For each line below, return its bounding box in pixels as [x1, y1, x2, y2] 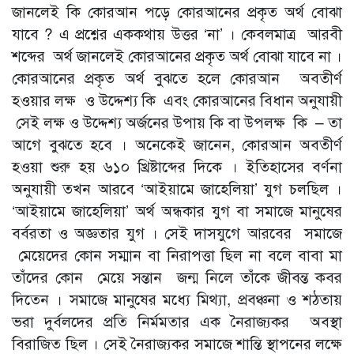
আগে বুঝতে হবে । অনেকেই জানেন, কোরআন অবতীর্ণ [12, 133, 342, 155]
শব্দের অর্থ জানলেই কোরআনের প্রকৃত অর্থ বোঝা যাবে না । [12, 44, 342, 66]
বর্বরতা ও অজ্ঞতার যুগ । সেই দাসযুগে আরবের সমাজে [12, 221, 342, 243]
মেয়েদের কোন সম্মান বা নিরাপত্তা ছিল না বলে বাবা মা [12, 243, 342, 265]
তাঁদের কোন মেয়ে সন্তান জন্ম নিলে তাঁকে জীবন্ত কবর [12, 265, 342, 288]
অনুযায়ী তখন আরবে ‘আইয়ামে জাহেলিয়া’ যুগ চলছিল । [12, 177, 342, 199]
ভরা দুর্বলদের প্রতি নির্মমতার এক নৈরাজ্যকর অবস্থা [12, 310, 342, 332]
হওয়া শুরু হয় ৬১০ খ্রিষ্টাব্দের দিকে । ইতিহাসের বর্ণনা [12, 155, 342, 177]
